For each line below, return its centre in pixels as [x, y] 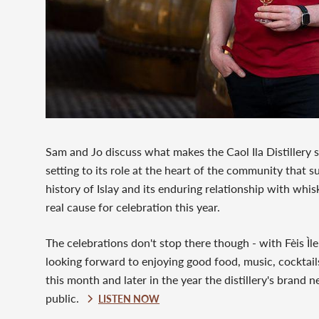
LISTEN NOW [129, 299]
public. [65, 298]
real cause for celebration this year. [134, 207]
